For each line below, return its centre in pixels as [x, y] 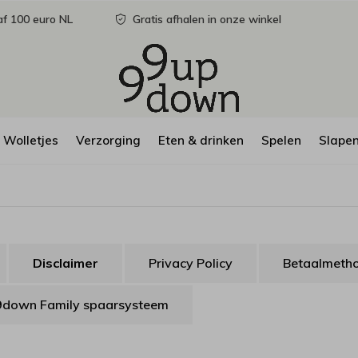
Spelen [281, 140]
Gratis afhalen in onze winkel [205, 19]
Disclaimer [66, 263]
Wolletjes [31, 140]
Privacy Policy [191, 263]
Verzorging [108, 140]
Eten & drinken [201, 140]
